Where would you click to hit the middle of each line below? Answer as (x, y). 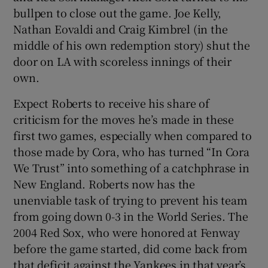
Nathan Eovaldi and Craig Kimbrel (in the (121, 28)
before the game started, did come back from (130, 248)
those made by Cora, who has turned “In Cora (131, 151)
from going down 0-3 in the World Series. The (131, 216)
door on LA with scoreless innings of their (123, 61)
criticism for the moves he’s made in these (124, 119)
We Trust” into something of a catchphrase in (131, 167)
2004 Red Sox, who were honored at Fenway (127, 232)
